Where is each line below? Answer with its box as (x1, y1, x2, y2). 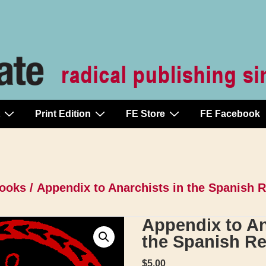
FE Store (126, 109, 165, 119)
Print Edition (35, 109, 91, 119)
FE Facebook (200, 109, 260, 119)
